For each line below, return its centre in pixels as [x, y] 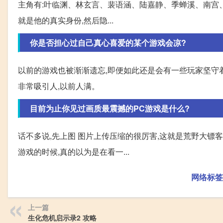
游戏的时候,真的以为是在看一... [74, 152]
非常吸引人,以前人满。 [59, 86]
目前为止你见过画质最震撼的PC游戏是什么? [110, 108]
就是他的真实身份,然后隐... [66, 20]
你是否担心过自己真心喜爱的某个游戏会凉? [108, 43]
